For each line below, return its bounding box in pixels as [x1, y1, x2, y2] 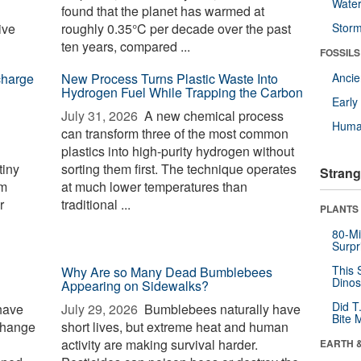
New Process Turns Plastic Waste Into [61, 69, 279, 88]
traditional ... [61, 195, 131, 214]
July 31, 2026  [61, 106, 142, 125]
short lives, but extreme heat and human [61, 317, 289, 336]
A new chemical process [141, 106, 284, 125]
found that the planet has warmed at [61, 2, 265, 20]
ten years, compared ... [61, 37, 191, 56]
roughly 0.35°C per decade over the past [61, 19, 292, 38]
